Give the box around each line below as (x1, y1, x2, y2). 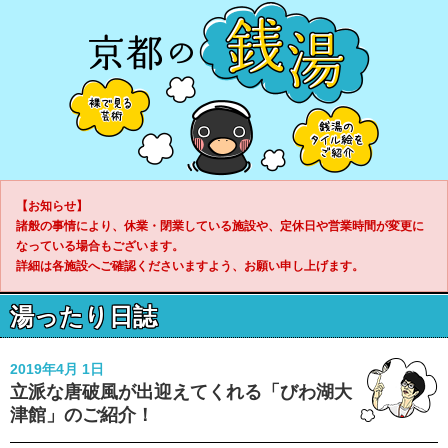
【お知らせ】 (16, 199, 88, 213)
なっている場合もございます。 (16, 239, 184, 253)
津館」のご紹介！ (10, 405, 154, 425)
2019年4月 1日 (10, 361, 104, 377)
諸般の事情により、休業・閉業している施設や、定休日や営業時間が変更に (16, 219, 424, 233)
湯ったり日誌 (10, 303, 157, 330)
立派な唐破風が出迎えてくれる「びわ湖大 (10, 382, 352, 402)
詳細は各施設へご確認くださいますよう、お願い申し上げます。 (16, 259, 364, 273)
